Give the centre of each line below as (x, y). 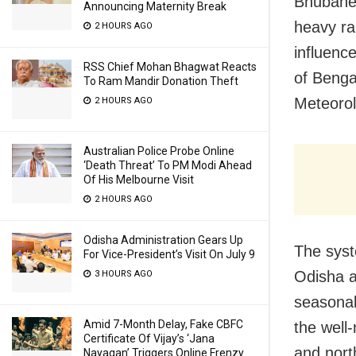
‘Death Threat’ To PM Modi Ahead (168, 165)
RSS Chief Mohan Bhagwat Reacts (170, 67)
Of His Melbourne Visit (139, 180)
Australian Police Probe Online (159, 151)
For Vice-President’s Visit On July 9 (169, 254)
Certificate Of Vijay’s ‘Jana (149, 339)
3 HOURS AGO (122, 274)
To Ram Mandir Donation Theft (161, 81)
